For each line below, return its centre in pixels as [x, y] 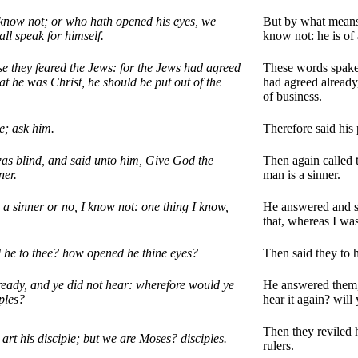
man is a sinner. [302, 175]
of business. [292, 97]
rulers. [278, 346]
